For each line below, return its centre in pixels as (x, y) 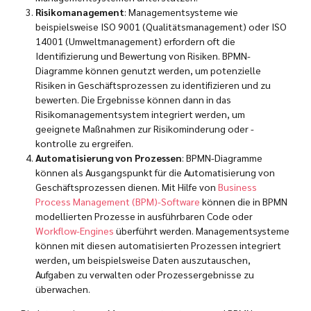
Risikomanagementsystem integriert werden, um (140, 114)
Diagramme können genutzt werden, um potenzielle (148, 70)
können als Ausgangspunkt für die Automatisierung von (155, 173)
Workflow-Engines (75, 231)
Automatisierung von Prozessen (109, 158)
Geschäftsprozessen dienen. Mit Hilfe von (127, 187)
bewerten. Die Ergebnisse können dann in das (133, 100)
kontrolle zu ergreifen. (84, 143)
